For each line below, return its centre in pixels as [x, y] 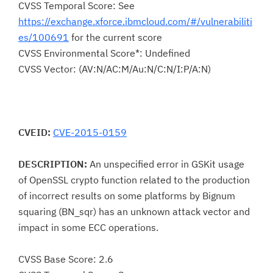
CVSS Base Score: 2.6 [66, 259]
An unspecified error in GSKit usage [166, 164]
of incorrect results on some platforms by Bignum [127, 196]
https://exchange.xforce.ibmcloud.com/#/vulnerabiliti [135, 21]
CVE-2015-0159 [90, 132]
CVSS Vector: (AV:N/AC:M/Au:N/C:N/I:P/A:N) [115, 69]
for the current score [115, 37]
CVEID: [34, 132]
